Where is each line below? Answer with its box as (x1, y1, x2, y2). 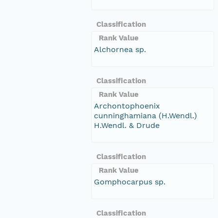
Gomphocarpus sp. (94, 177, 165, 186)
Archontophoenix (94, 101, 160, 110)
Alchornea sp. (94, 44, 146, 54)
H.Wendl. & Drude (94, 120, 160, 130)
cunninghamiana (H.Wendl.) (94, 110, 197, 120)
